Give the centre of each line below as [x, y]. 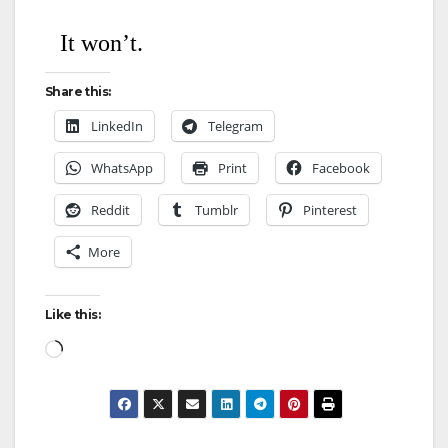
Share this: [78, 91]
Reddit [110, 209]
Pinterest [330, 209]
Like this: [72, 314]
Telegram [235, 125]
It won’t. [101, 43]
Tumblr [216, 209]
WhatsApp [122, 167]
